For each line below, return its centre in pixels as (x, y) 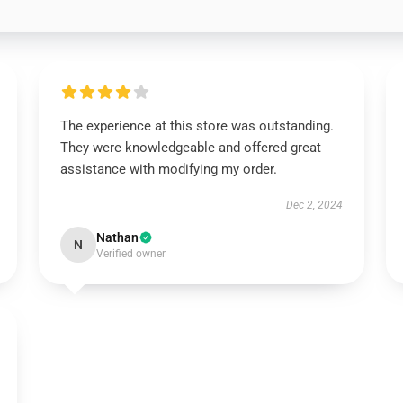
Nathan (117, 237)
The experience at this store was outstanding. (197, 126)
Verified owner (130, 254)
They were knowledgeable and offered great (190, 148)
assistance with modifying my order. (168, 169)
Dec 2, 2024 (315, 205)
